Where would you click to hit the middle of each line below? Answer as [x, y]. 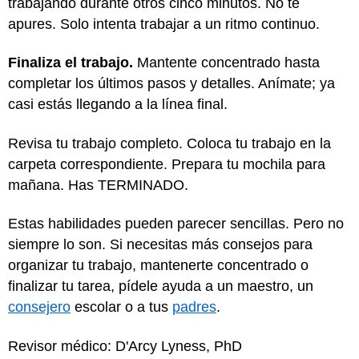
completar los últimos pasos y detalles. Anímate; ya [171, 83]
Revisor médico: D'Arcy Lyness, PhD [125, 346]
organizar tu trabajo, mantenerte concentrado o [158, 265]
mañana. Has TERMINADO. [98, 185]
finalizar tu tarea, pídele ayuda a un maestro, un [161, 286]
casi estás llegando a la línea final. [118, 104]
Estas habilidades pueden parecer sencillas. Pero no [176, 224]
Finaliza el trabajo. [71, 63]
